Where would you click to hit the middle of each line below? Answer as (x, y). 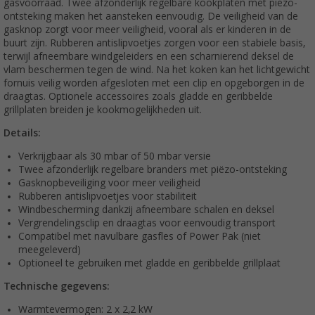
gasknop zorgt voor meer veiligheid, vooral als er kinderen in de (147, 30)
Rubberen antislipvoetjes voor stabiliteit (108, 197)
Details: (22, 133)
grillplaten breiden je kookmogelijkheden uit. (103, 110)
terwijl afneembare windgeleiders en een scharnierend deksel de (149, 57)
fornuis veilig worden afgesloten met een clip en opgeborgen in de (154, 83)
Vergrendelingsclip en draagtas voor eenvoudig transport (147, 223)
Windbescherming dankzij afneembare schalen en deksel (146, 210)
